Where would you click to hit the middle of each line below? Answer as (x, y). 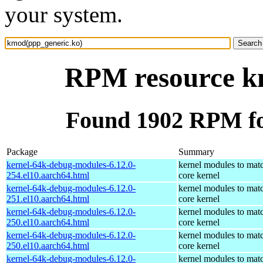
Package (22, 151)
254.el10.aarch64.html (48, 175)
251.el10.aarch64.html (48, 198)
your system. (64, 14)
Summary (196, 151)
